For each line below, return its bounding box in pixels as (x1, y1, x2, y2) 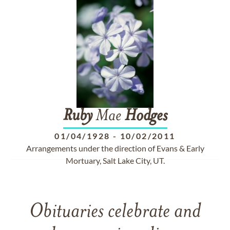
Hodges (124, 108, 167, 125)
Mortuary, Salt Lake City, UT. (65, 156, 165, 165)
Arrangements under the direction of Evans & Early (26, 143, 204, 153)
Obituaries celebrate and (29, 202, 201, 222)
